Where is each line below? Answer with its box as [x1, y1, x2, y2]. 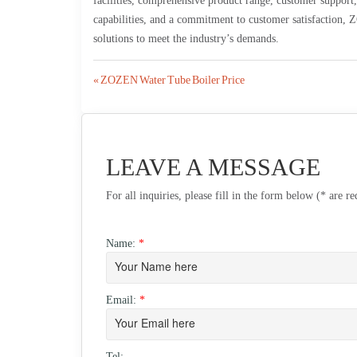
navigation [92, 98, 192, 125]
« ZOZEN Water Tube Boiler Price [93, 74, 245, 87]
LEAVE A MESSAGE [106, 154, 320, 181]
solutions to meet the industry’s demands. [93, 33, 279, 45]
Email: [106, 294, 139, 307]
